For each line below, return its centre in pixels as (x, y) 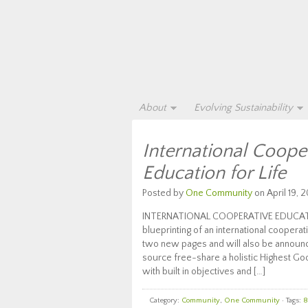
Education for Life (214, 173)
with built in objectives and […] (204, 272)
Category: (165, 300)
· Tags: (291, 300)
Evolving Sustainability (243, 108)
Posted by (164, 193)
